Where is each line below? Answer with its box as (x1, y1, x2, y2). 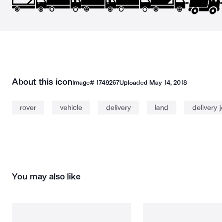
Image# (72, 79, 96, 86)
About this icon (12, 76, 72, 87)
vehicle (60, 103, 82, 112)
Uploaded (119, 79, 150, 86)
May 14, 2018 (149, 79, 187, 86)
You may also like (12, 171, 81, 182)
